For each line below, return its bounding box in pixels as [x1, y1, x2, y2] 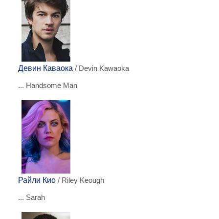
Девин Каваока [18, 64, 73, 72]
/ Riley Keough [56, 176, 104, 184]
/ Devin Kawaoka [73, 65, 129, 72]
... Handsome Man [18, 81, 77, 89]
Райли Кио [18, 176, 56, 184]
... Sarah [18, 193, 45, 201]
